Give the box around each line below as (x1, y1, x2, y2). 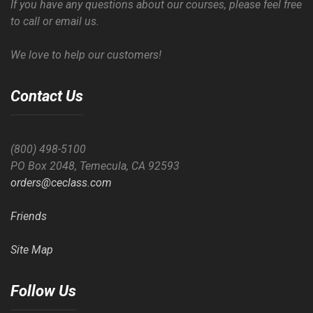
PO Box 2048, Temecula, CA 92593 (10, 159, 180, 173)
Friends (10, 209, 47, 223)
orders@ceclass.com (10, 175, 112, 189)
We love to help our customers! (10, 48, 161, 61)
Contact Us (10, 87, 83, 105)
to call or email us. (10, 14, 99, 28)
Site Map (10, 242, 53, 256)
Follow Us (10, 282, 76, 300)
